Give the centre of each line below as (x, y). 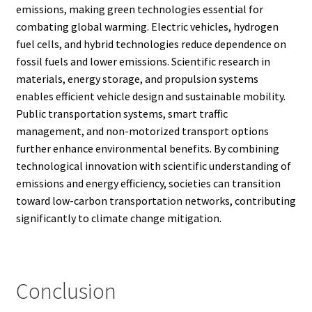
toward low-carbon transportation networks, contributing (156, 200)
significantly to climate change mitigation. (118, 218)
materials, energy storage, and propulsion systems (137, 78)
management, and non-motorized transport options (142, 131)
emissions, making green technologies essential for (139, 9)
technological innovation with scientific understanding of (153, 165)
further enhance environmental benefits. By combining (147, 148)
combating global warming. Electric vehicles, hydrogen (147, 26)
